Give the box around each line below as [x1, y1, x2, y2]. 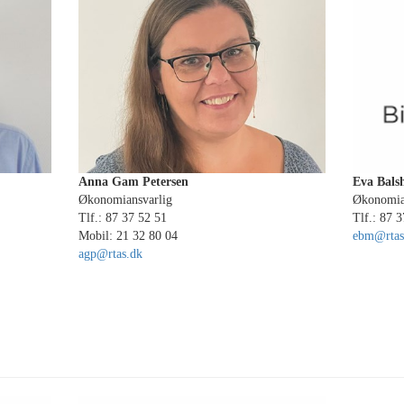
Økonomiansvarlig [78, 193, 173, 207]
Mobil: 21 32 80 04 [78, 229, 179, 243]
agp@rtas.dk [78, 247, 143, 261]
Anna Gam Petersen [78, 175, 189, 188]
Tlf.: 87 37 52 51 [78, 211, 168, 225]
